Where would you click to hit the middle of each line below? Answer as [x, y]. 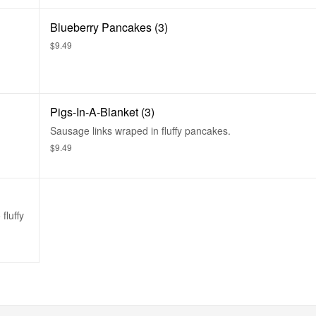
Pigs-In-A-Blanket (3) [102, 112]
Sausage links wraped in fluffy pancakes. [140, 130]
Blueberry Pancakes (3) [109, 27]
